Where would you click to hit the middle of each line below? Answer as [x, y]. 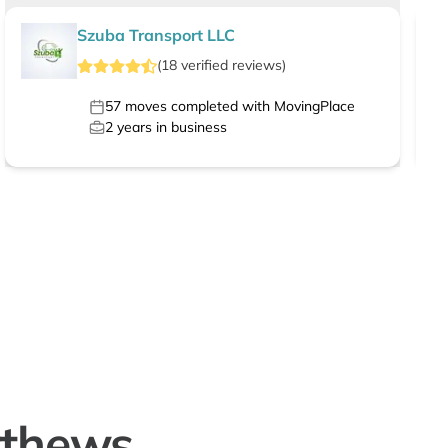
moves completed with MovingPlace [238, 106]
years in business [170, 127]
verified [205, 65]
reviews [257, 65]
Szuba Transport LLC [156, 35]
